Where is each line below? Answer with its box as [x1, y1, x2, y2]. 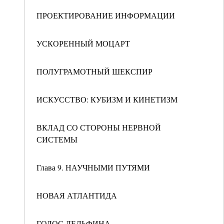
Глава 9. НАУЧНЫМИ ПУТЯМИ [36, 162, 150, 172]
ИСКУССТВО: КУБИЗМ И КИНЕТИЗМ [36, 94, 177, 104]
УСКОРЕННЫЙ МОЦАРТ [36, 38, 130, 48]
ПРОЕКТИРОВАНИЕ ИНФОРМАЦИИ [36, 10, 175, 20]
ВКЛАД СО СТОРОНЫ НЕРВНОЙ [36, 122, 161, 132]
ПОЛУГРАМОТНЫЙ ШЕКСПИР [36, 66, 152, 76]
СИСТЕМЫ [36, 134, 77, 144]
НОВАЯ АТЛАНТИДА [36, 190, 117, 200]
